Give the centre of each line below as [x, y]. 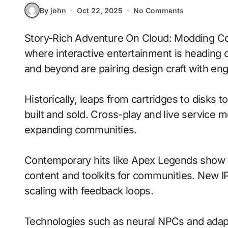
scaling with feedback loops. [89, 191]
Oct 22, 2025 [100, 10]
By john [53, 10]
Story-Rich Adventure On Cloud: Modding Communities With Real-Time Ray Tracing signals [28, 38]
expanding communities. [81, 130]
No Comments [159, 10]
